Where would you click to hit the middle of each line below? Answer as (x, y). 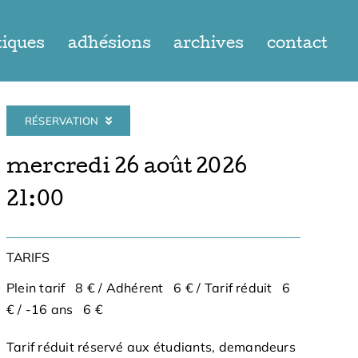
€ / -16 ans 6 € (55, 309)
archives (209, 44)
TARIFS (28, 257)
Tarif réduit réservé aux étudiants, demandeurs (151, 347)
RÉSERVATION (62, 121)
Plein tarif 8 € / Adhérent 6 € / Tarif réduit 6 (148, 288)
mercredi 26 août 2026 (126, 168)
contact (297, 44)
